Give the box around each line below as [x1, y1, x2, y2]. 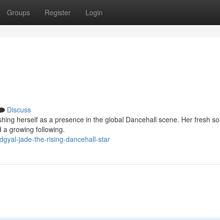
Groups [7, 7, 30, 17]
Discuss [7, 105, 31, 114]
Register [45, 7, 71, 17]
